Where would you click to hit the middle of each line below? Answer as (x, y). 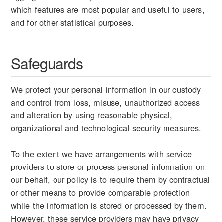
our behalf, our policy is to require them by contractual (110, 180)
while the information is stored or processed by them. (109, 205)
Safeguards (47, 63)
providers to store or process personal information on (108, 167)
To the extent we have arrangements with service (101, 154)
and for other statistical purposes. (72, 23)
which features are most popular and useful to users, (108, 10)
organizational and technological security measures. (106, 128)
